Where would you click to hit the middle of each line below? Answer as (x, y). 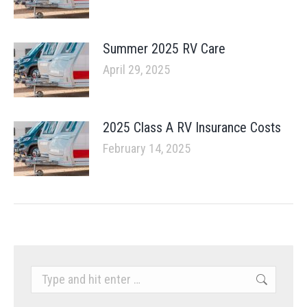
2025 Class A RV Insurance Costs (192, 128)
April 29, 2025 (136, 70)
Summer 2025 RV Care (164, 49)
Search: (51, 274)
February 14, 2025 (147, 149)
